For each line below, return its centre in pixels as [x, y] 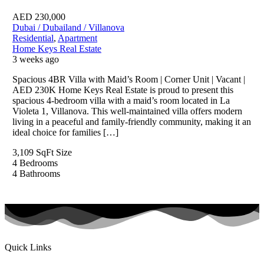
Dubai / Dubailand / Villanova [68, 28]
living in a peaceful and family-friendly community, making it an [131, 122]
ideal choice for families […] [65, 133]
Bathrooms [39, 174]
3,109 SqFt [33, 153]
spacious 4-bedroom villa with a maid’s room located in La [121, 101]
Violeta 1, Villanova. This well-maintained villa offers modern [127, 111]
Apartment [77, 38]
